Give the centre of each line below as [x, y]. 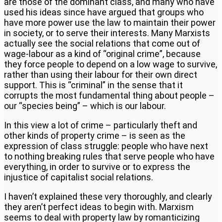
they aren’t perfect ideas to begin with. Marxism [99, 207]
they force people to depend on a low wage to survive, [111, 64]
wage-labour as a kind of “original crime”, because [102, 54]
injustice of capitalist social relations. [79, 177]
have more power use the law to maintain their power [110, 22]
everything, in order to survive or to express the [97, 166]
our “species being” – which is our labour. [85, 106]
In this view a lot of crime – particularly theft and [101, 125]
